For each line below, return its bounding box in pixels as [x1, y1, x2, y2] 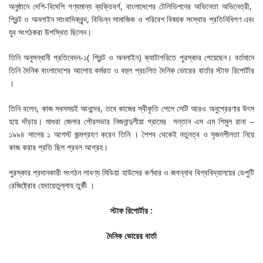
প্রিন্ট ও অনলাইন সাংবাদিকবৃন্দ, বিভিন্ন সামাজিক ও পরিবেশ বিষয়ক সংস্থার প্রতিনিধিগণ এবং [9, 14, 254, 25]
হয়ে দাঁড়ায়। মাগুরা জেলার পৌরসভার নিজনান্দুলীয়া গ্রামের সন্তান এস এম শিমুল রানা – [9, 116, 254, 127]
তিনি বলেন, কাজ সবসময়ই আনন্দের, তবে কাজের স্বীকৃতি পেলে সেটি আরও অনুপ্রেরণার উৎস [9, 103, 254, 114]
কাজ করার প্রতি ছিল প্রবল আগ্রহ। [9, 141, 108, 153]
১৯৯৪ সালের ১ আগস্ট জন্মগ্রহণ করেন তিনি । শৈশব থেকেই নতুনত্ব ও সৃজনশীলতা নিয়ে [9, 129, 254, 140]
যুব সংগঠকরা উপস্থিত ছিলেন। [9, 26, 92, 38]
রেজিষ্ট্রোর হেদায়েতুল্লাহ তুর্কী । [9, 180, 95, 191]
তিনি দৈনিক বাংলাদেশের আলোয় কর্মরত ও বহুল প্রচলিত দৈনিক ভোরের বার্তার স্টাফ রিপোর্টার [9, 65, 254, 76]
